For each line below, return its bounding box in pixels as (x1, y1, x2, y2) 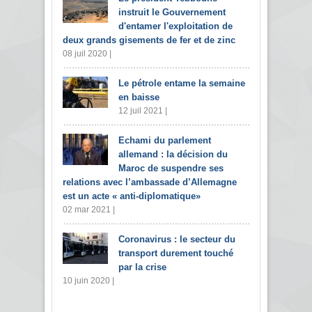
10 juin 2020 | (63, 275, 114, 286)
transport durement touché (118, 247, 233, 258)
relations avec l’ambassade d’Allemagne (63, 176, 237, 187)
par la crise (118, 261, 166, 272)
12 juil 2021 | (118, 105, 167, 116)
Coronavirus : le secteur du (118, 233, 235, 244)
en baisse (118, 91, 159, 102)
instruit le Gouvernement (118, 6, 226, 17)
